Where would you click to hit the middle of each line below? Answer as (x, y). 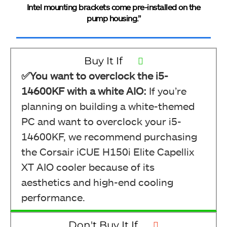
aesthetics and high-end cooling (97, 182)
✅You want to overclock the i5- (95, 75)
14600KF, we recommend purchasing (109, 136)
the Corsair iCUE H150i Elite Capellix (108, 152)
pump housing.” (113, 18)
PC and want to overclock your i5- (101, 121)
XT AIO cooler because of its (88, 167)
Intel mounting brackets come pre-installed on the (113, 7)
